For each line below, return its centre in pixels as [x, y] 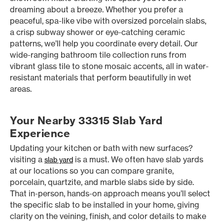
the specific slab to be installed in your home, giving [105, 205]
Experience [40, 133]
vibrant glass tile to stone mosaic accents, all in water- [109, 66]
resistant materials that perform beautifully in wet [101, 77]
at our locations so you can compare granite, [92, 171]
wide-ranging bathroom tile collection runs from [98, 55]
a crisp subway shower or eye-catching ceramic [97, 32]
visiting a [27, 159]
